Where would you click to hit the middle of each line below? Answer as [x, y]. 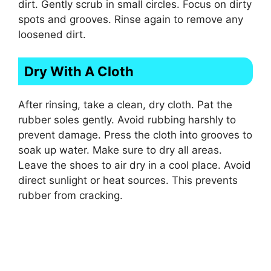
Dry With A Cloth [79, 72]
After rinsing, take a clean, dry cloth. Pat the [125, 105]
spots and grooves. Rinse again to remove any [131, 19]
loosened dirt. [52, 34]
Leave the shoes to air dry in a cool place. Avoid [135, 165]
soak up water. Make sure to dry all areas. [120, 150]
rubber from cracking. [70, 196]
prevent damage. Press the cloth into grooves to [135, 135]
